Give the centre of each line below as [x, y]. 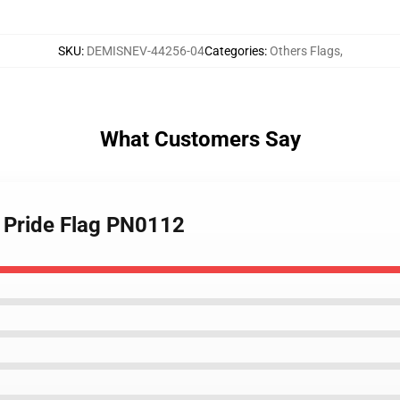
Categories [234, 51]
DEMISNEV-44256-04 [145, 51]
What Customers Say [200, 139]
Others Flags [304, 51]
